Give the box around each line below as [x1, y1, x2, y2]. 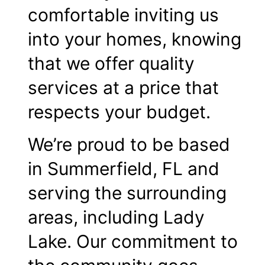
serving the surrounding [28, 182, 227, 203]
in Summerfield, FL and [28, 157, 219, 179]
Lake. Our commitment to [28, 230, 238, 252]
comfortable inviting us [28, 4, 219, 25]
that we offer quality [28, 52, 195, 74]
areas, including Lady [28, 206, 205, 228]
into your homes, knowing [28, 28, 241, 50]
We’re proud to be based [28, 133, 230, 155]
